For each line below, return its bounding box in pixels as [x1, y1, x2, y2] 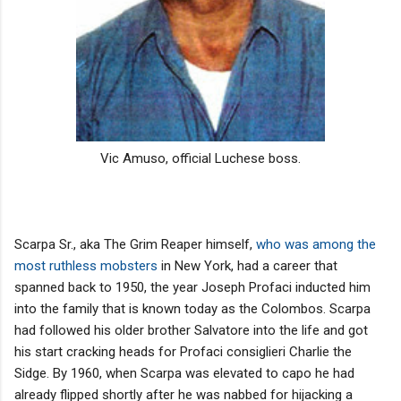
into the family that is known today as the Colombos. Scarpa [14, 300, 371, 317]
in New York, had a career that [161, 257, 337, 274]
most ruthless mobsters [14, 257, 161, 274]
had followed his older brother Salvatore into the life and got [14, 321, 368, 338]
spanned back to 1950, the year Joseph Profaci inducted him [14, 278, 371, 295]
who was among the [252, 235, 376, 252]
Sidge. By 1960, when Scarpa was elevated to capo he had [14, 364, 354, 381]
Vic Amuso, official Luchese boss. [100, 149, 301, 166]
